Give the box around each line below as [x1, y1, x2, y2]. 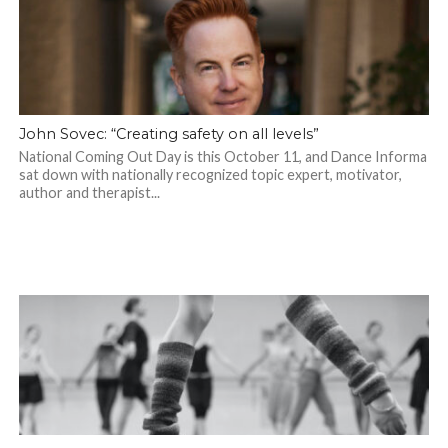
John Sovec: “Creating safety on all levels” [18, 125, 319, 144]
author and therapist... [18, 184, 160, 202]
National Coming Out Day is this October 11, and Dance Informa [18, 148, 427, 166]
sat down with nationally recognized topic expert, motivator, [18, 166, 402, 184]
